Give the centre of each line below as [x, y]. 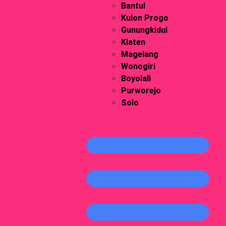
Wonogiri [138, 66]
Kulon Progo [145, 18]
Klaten [133, 42]
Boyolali [136, 78]
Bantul [133, 6]
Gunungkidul [144, 30]
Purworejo [141, 91]
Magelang [139, 54]
